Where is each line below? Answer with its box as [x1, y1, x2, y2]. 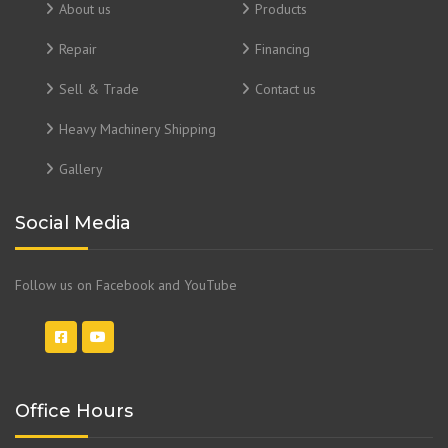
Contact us [255, 79, 316, 98]
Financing [255, 39, 310, 58]
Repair [59, 39, 97, 58]
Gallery [59, 159, 103, 178]
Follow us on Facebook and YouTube [15, 275, 237, 294]
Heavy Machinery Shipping [59, 119, 216, 138]
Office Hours [15, 399, 133, 422]
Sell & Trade [59, 79, 139, 98]
